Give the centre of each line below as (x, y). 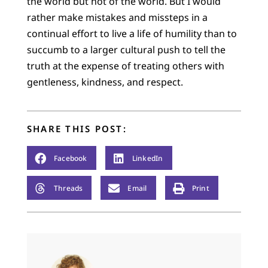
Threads (68, 188)
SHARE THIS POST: (77, 129)
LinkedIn (147, 158)
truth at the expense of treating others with (125, 66)
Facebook (70, 158)
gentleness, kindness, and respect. (105, 82)
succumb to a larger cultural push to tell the (126, 49)
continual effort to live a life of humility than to (132, 33)
